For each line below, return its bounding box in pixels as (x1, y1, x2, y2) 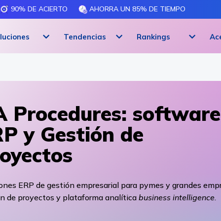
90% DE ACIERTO (9, 4, 68, 13)
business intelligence (139, 192, 215, 202)
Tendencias (64, 32, 106, 41)
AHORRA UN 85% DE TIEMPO (87, 4, 185, 13)
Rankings (137, 32, 170, 41)
